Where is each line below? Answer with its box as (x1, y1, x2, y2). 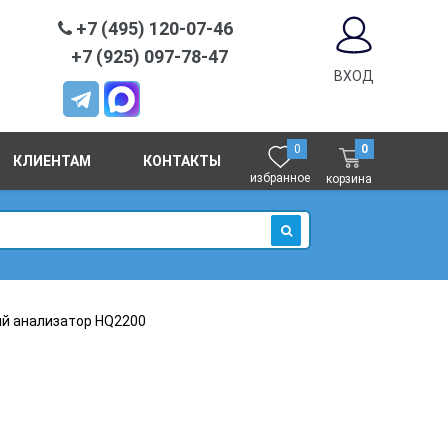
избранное (250, 171, 311, 185)
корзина (326, 171, 373, 186)
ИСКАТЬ (276, 247, 326, 261)
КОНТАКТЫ (142, 153, 221, 169)
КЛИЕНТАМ (13, 153, 92, 169)
